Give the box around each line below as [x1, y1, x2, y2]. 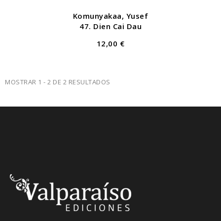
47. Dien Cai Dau [79, 21, 142, 32]
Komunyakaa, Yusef [73, 11, 148, 21]
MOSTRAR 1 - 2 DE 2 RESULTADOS [5, 77, 110, 87]
